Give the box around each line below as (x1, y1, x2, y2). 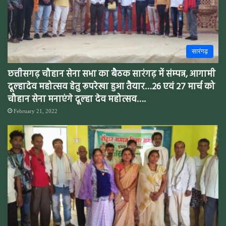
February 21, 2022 (14, 108, 58, 115)
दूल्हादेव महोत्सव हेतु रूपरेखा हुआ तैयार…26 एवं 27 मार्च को (8, 80, 215, 95)
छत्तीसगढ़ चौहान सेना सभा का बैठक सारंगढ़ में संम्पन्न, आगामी (8, 67, 215, 82)
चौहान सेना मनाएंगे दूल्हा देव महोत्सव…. (8, 92, 146, 107)
